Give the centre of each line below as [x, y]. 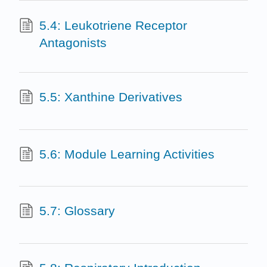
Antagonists [73, 42]
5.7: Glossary [77, 211]
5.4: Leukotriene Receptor [113, 25]
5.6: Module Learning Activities [127, 154]
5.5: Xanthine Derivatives [111, 97]
